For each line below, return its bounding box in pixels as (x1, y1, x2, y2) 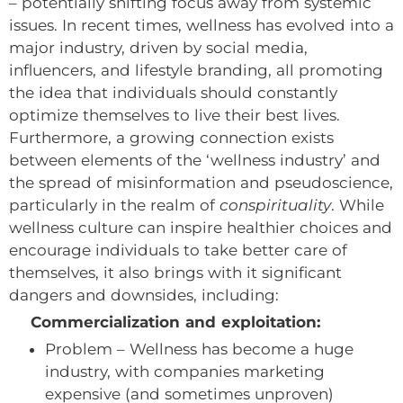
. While (331, 195, 384, 214)
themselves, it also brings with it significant (9, 263, 342, 282)
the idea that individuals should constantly (9, 83, 337, 102)
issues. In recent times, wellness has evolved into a (9, 15, 394, 34)
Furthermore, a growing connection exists (9, 128, 334, 147)
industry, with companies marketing (45, 362, 325, 381)
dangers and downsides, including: (9, 285, 279, 304)
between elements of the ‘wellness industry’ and (9, 150, 381, 169)
